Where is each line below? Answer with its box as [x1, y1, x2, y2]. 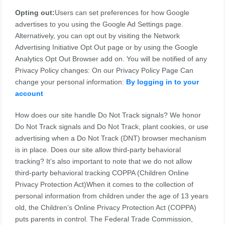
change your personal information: [15, 78, 126, 86]
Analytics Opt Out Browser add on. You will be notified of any [15, 55, 207, 63]
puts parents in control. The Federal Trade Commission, [15, 215, 193, 223]
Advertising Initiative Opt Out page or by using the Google [15, 44, 198, 51]
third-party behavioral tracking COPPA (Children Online [15, 169, 189, 177]
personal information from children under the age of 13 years [15, 192, 208, 200]
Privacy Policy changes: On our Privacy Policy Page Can [15, 67, 193, 74]
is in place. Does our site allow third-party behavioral [15, 146, 181, 154]
